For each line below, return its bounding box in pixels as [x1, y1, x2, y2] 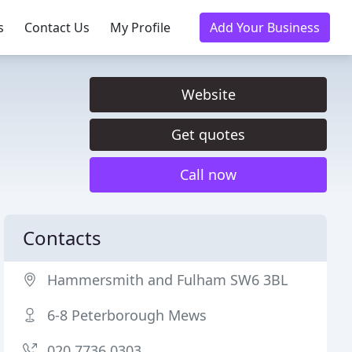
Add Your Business [210, 19, 320, 36]
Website [181, 85, 236, 104]
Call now [180, 165, 236, 184]
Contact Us [24, 19, 90, 36]
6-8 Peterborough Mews [47, 306, 207, 324]
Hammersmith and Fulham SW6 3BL [47, 270, 288, 289]
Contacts [23, 225, 102, 251]
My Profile [110, 19, 170, 36]
